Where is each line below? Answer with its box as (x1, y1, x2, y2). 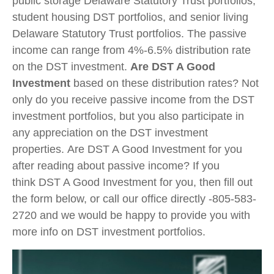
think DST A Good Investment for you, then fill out (12, 176, 253, 188)
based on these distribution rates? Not (73, 76, 259, 89)
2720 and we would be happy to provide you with (12, 209, 250, 221)
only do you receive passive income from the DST (12, 93, 254, 106)
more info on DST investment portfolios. (12, 225, 209, 238)
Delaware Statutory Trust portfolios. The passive (12, 27, 246, 40)
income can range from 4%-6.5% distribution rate (12, 43, 251, 56)
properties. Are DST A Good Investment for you (12, 143, 242, 155)
